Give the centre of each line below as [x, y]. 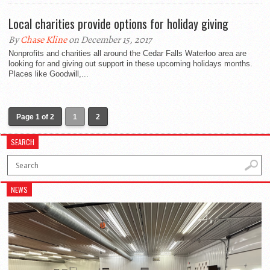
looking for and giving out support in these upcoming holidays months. [130, 64]
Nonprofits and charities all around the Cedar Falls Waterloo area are [127, 53]
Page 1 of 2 [35, 117]
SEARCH [23, 142]
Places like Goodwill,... [49, 74]
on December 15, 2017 [109, 40]
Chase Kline [44, 40]
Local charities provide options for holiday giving [118, 24]
